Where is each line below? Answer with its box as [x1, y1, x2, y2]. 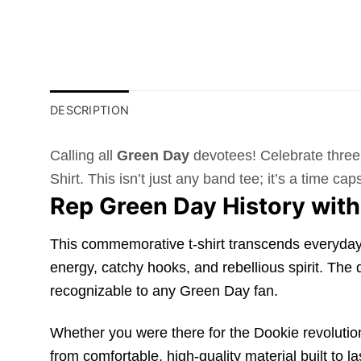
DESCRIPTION [50, 103, 130, 118]
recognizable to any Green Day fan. [50, 282, 278, 299]
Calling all [50, 147, 117, 164]
